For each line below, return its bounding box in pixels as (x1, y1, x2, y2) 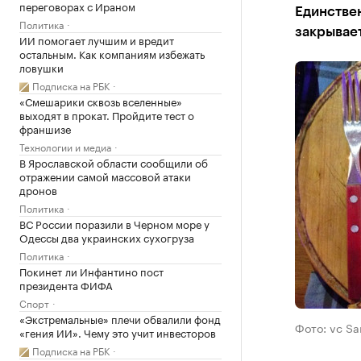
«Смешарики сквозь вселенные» (19, 93, 182, 109)
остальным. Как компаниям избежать (19, 45, 205, 61)
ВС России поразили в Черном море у (19, 215, 210, 231)
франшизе (19, 120, 71, 136)
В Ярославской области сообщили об (19, 154, 208, 170)
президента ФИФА (19, 276, 113, 293)
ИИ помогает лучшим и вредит (19, 31, 174, 48)
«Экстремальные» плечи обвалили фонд (19, 310, 221, 326)
